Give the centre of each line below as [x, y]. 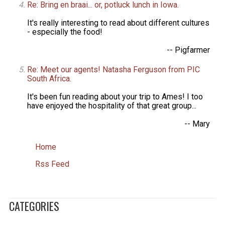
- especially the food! [65, 32]
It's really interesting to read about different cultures [119, 23]
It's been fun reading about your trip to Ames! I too [115, 96]
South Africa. [49, 78]
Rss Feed [52, 164]
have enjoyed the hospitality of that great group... [112, 105]
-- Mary [197, 124]
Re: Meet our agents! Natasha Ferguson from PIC [114, 69]
